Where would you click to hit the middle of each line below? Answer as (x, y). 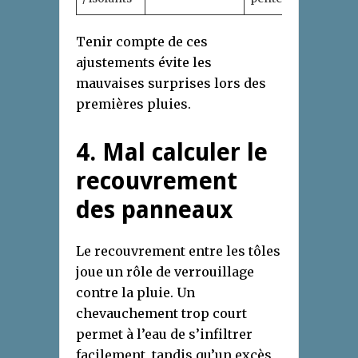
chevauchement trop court (161, 314)
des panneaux (154, 210)
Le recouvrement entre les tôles (178, 251)
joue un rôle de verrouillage (165, 272)
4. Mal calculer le (172, 153)
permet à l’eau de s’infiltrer (164, 334)
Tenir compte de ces (142, 42)
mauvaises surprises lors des (171, 84)
